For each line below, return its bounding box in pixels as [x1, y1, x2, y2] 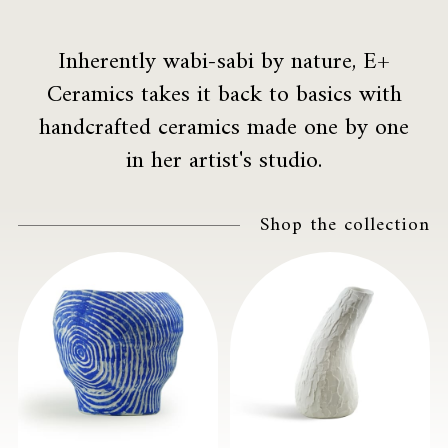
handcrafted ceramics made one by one [39, 107, 409, 150]
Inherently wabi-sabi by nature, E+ [58, 41, 390, 84]
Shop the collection [260, 208, 431, 243]
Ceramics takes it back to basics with [46, 74, 402, 117]
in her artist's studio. [126, 140, 322, 183]
